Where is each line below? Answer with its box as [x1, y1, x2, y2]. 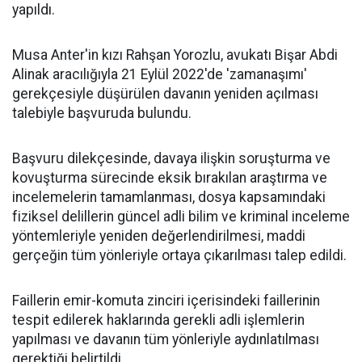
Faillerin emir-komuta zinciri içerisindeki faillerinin [12, 293, 320, 309]
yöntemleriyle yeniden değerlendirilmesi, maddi [12, 228, 305, 245]
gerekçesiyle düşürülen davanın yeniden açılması [12, 86, 318, 103]
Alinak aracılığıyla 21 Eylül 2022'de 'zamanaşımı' [12, 66, 307, 83]
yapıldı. [12, 2, 55, 19]
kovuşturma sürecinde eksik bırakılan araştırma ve [12, 170, 327, 187]
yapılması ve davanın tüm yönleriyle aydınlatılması [12, 331, 319, 348]
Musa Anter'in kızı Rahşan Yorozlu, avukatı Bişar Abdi [12, 47, 338, 64]
